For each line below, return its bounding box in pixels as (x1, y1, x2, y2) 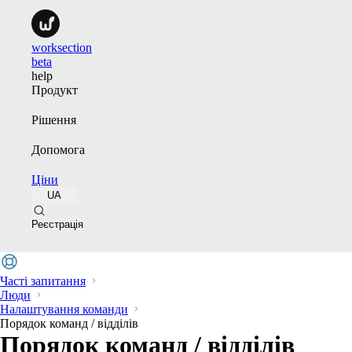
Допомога (31, 143, 85, 156)
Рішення (31, 113, 76, 126)
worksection (31, 41, 92, 54)
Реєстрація (31, 218, 83, 230)
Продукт (31, 83, 78, 97)
